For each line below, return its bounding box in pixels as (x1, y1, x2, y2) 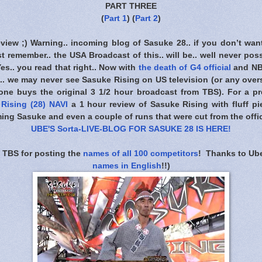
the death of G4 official (138, 62, 232, 72)
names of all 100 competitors (83, 148, 198, 158)
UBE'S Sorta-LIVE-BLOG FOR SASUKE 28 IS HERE (31, 123, 228, 133)
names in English (92, 160, 161, 170)
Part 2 (135, 13, 158, 23)
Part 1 (104, 13, 127, 23)
